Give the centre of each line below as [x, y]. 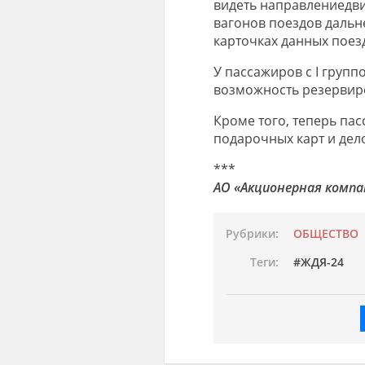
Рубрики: [252, 233]
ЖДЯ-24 [322, 262]
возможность [257, 89]
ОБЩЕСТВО [325, 233]
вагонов [241, 22]
